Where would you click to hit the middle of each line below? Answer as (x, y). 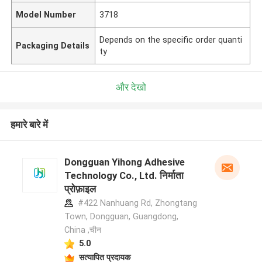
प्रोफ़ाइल (80, 189)
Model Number (46, 14)
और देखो (131, 87)
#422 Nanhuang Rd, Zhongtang (136, 203)
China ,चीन (82, 230)
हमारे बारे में (29, 125)
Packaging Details (53, 45)
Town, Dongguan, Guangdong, (121, 217)
